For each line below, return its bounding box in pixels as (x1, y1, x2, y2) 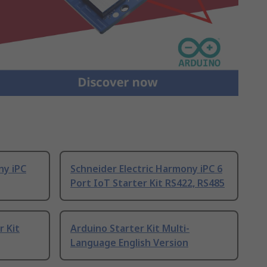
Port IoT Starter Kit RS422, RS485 (70, 176, 225, 190)
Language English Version (70, 235, 188, 249)
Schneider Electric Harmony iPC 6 (70, 162, 222, 175)
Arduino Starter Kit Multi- (70, 221, 190, 235)
